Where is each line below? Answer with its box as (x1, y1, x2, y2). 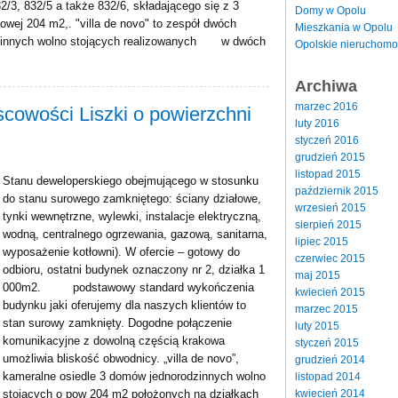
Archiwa (295, 76, 357, 95)
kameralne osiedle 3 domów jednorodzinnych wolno (3, 370, 266, 383)
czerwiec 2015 (295, 251, 365, 265)
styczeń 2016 (295, 133, 359, 147)
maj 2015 (295, 268, 340, 282)
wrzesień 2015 (295, 201, 366, 214)
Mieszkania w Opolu (295, 20, 393, 34)
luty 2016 (295, 116, 339, 130)
